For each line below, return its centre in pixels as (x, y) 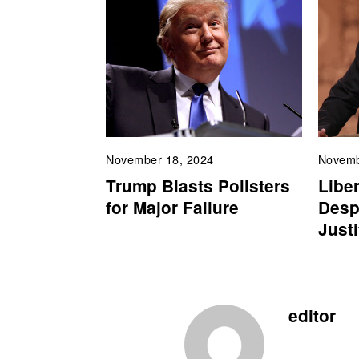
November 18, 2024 (160, 159)
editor (312, 315)
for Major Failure (172, 207)
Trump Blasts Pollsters (198, 185)
